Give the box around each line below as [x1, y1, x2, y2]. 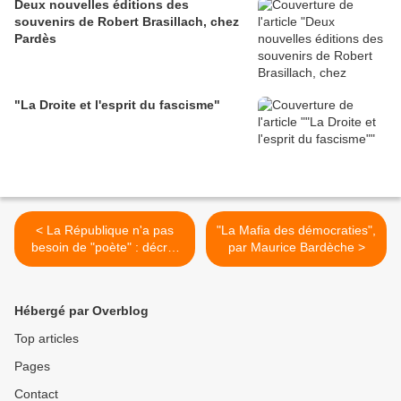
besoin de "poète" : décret [31, 240, 178, 255]
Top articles [14, 331, 79, 346]
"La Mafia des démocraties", [217, 223, 376, 238]
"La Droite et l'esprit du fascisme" [14, 98, 220, 113]
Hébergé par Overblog [14, 303, 149, 319]
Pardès [14, 31, 56, 47]
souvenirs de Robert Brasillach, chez [14, 14, 239, 30]
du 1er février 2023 [50, 257, 159, 272]
